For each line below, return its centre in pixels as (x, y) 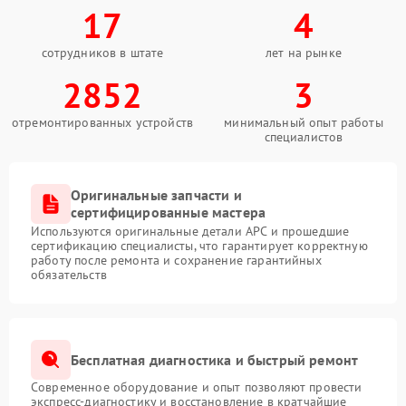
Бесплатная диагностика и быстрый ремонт (215, 359)
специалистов (304, 137)
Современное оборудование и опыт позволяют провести (197, 387)
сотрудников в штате (102, 53)
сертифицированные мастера (169, 212)
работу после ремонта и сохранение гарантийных (176, 260)
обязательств (69, 275)
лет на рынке (304, 53)
